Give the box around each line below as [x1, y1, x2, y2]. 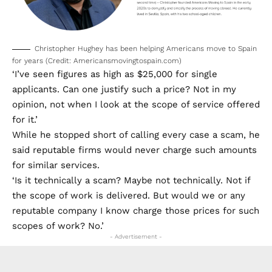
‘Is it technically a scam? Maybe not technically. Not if [12, 175, 250, 186]
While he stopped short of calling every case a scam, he [12, 129, 260, 141]
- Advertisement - [110, 233, 162, 240]
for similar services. [12, 160, 100, 171]
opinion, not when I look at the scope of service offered [12, 99, 260, 110]
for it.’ [12, 114, 38, 126]
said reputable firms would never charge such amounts [12, 144, 257, 156]
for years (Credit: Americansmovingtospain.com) [12, 56, 182, 66]
